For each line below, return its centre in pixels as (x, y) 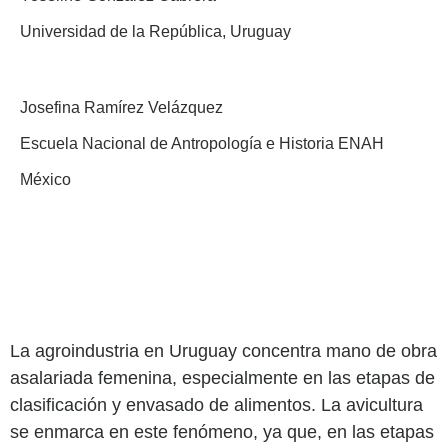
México (45, 179)
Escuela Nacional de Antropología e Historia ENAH (202, 143)
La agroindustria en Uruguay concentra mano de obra (223, 350)
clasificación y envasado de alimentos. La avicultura (216, 404)
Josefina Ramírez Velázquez (121, 107)
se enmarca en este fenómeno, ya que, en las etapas (222, 431)
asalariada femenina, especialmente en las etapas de (222, 377)
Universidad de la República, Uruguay (155, 31)
